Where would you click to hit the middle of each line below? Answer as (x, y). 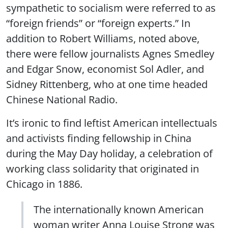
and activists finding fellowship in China (99, 138)
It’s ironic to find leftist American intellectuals (112, 122)
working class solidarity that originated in (103, 168)
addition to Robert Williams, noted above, (103, 38)
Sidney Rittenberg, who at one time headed (107, 84)
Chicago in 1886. (44, 183)
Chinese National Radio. (62, 99)
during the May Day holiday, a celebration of (109, 153)
